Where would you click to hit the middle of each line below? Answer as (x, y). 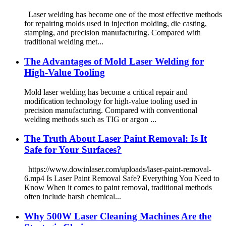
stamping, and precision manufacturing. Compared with (112, 33)
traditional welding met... (64, 42)
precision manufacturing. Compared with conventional (111, 110)
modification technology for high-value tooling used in (111, 101)
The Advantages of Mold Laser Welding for (114, 61)
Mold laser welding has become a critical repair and (106, 92)
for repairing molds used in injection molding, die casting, (116, 24)
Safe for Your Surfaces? (73, 150)
